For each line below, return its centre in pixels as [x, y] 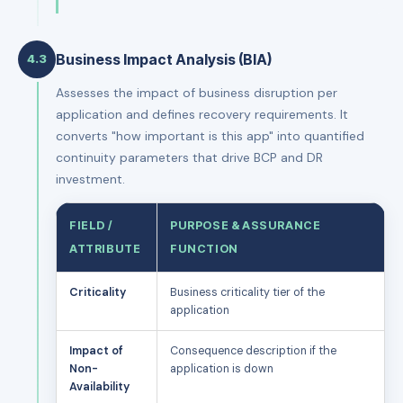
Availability [99, 386]
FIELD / [91, 225]
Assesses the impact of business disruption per [197, 92]
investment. [90, 179]
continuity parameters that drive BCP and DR [189, 157]
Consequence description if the [253, 350]
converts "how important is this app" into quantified [210, 135]
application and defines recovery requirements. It [202, 114]
